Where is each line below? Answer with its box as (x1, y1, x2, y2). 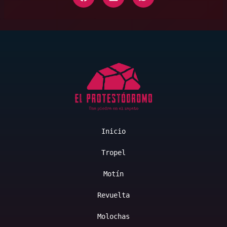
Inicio (101, 127, 126, 136)
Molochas (97, 212, 130, 221)
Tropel (101, 148, 126, 157)
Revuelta (97, 191, 130, 200)
